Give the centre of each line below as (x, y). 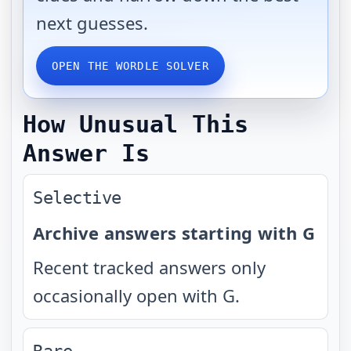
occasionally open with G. (136, 295)
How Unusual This (136, 124)
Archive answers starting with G (174, 233)
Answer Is (86, 153)
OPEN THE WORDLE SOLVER (130, 66)
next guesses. (92, 23)
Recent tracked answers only (149, 267)
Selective (78, 198)
